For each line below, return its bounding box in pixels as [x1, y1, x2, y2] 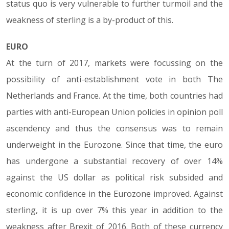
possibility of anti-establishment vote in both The [6, 74, 223, 85]
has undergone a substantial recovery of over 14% [6, 155, 223, 167]
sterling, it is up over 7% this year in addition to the [6, 204, 223, 216]
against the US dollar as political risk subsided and [6, 172, 223, 184]
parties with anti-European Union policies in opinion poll [6, 106, 223, 118]
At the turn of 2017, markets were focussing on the [6, 57, 223, 69]
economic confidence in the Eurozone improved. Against [6, 188, 223, 200]
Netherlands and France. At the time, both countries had [6, 90, 223, 102]
